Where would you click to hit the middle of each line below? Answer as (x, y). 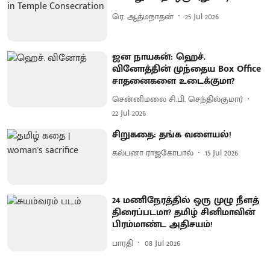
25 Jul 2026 (202, 16)
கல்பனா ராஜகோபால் (153, 153)
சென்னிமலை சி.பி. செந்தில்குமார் (178, 99)
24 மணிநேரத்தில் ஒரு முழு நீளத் (186, 201)
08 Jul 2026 (163, 243)
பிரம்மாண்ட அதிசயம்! (163, 225)
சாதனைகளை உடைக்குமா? (174, 81)
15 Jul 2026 (222, 153)
